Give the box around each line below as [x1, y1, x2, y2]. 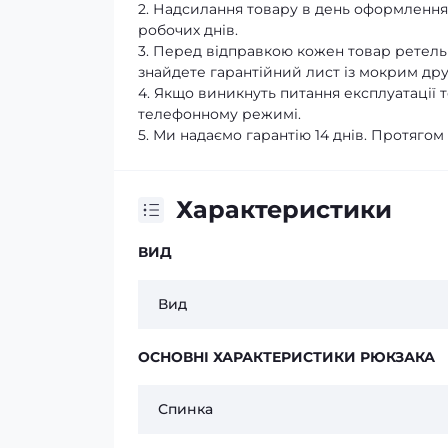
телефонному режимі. [138, 105, 301, 124]
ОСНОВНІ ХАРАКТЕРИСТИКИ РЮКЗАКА [138, 348, 435, 367]
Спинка [158, 400, 213, 419]
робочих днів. [138, 21, 238, 40]
